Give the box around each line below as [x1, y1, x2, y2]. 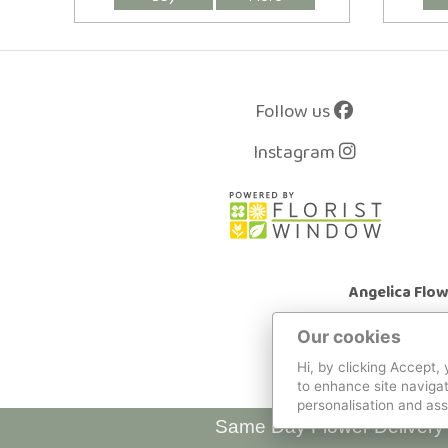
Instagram [252, 136, 339, 169]
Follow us [255, 95, 334, 128]
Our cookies [297, 326, 401, 348]
